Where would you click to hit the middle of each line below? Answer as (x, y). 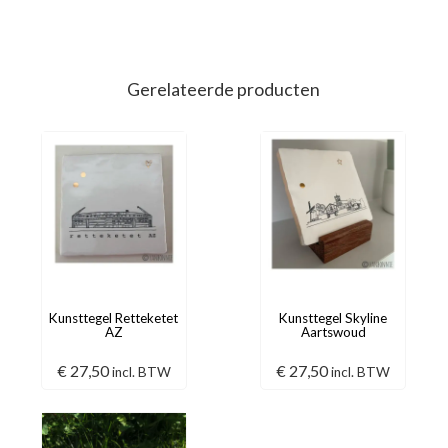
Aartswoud (333, 331)
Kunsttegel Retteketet (114, 317)
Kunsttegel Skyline (333, 317)
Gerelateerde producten (223, 89)
